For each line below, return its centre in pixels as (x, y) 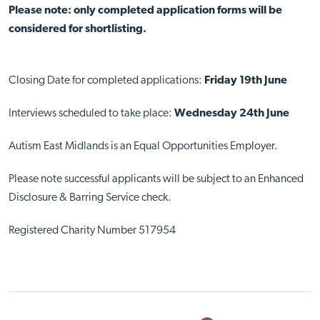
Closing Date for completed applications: (106, 81)
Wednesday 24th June (231, 114)
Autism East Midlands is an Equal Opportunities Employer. (143, 147)
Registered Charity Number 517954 (92, 231)
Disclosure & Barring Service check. (90, 198)
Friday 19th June (245, 81)
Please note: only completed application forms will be (145, 11)
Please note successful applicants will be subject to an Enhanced (156, 180)
